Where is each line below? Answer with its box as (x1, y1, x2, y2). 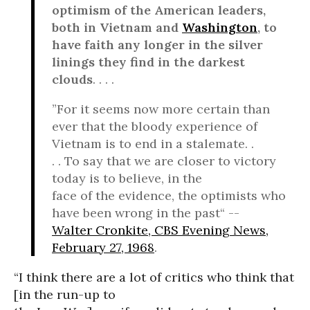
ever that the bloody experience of (52, 118, 257, 134)
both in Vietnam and (52, 19, 182, 35)
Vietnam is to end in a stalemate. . (52, 136, 254, 152)
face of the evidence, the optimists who (52, 188, 286, 203)
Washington (182, 19, 257, 35)
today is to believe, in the (52, 170, 202, 186)
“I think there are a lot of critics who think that (14, 269, 294, 285)
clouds (52, 71, 93, 87)
